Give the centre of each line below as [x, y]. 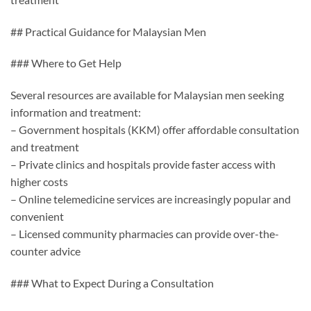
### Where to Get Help [66, 63]
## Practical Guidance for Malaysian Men [108, 31]
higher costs [39, 182]
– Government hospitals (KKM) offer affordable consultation [155, 130]
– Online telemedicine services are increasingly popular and [151, 199]
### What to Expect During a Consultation [112, 283]
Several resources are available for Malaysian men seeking [147, 95]
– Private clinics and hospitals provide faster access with [143, 165]
